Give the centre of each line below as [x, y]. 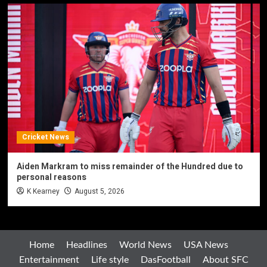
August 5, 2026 [99, 191]
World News [145, 245]
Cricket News [45, 137]
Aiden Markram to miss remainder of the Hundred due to [130, 166]
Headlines [87, 245]
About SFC [225, 260]
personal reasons [51, 177]
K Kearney [43, 191]
